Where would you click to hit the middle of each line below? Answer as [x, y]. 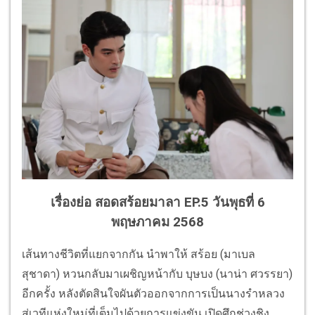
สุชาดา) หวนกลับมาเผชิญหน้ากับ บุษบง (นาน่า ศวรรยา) [157, 274]
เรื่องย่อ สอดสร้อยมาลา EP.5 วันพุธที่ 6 [157, 202]
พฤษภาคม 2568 [157, 222]
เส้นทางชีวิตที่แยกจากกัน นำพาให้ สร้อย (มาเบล [139, 255]
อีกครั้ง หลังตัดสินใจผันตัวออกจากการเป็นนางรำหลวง [153, 294]
